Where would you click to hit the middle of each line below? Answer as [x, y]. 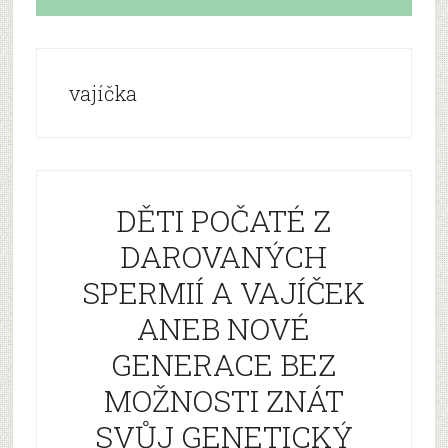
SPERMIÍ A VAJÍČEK [224, 292]
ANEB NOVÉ [224, 328]
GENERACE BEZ [224, 364]
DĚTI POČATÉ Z [224, 220]
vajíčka [102, 93]
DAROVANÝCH [224, 256]
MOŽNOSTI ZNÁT [223, 400]
